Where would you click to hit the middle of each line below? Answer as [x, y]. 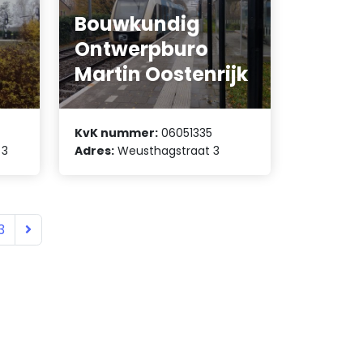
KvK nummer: [117, 133]
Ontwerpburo [142, 49]
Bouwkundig [138, 23]
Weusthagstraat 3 [167, 151]
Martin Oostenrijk [162, 74]
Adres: [95, 151]
